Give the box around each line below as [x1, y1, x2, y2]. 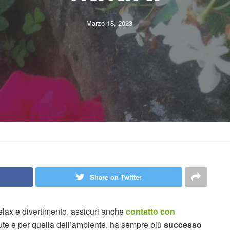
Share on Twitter [89, 172, 142, 182]
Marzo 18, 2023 [86, 17, 132, 28]
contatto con [126, 205, 175, 217]
